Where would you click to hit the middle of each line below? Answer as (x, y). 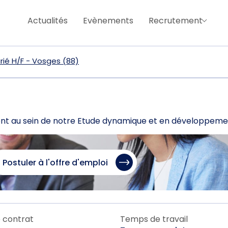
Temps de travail (154, 219)
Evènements (108, 20)
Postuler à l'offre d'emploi (55, 162)
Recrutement (176, 20)
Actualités (48, 20)
